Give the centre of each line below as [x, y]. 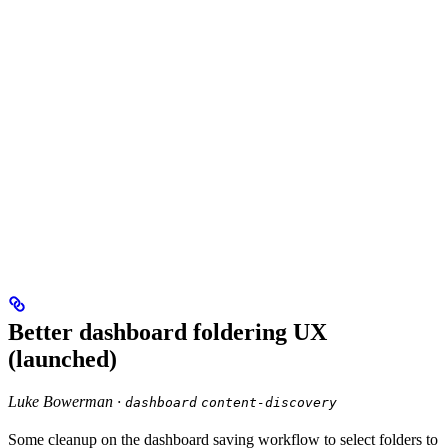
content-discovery [269, 402]
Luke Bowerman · [66, 401]
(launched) [62, 358]
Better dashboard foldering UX [167, 331]
